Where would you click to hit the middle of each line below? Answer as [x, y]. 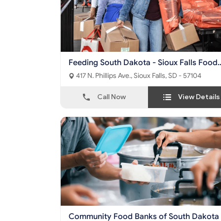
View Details [199, 97]
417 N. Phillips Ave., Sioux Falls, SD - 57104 [167, 76]
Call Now [111, 97]
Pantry [80, 73]
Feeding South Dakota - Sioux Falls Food [143, 63]
